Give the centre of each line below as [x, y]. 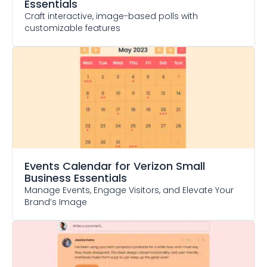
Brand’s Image [56, 202]
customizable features [72, 28]
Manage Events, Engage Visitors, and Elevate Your [129, 190]
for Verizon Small [160, 166]
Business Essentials [76, 178]
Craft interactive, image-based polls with [111, 16]
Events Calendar [68, 166]
